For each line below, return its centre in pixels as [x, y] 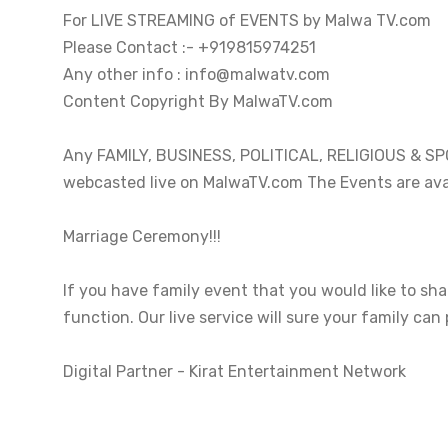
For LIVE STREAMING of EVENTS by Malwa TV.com [249, 21]
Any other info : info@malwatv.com [196, 75]
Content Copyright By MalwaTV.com [198, 102]
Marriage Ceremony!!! [142, 237]
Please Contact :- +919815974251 [189, 48]
